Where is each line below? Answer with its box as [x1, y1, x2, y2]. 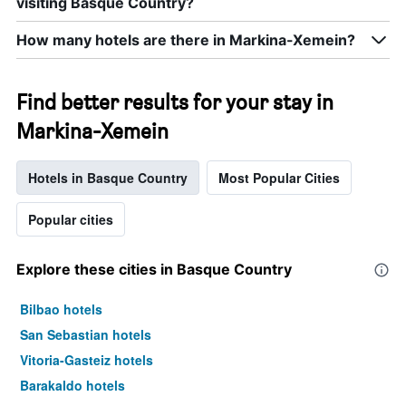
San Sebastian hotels [20, 325, 151, 344]
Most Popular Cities [218, 169, 340, 188]
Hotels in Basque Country [28, 169, 188, 188]
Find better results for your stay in [16, 89, 333, 116]
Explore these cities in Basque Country [16, 260, 292, 279]
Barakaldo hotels [20, 376, 125, 395]
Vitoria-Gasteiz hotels [20, 351, 153, 370]
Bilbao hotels [20, 300, 102, 319]
